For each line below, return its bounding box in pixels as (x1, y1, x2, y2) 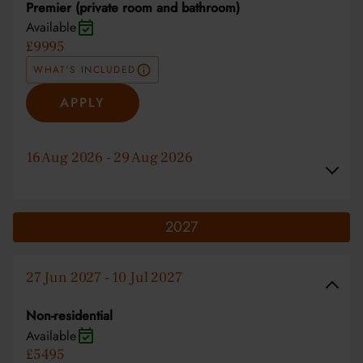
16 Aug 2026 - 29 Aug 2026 (26, 148, 193, 168)
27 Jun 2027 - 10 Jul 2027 (26, 268, 182, 288)
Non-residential (26, 306, 113, 326)
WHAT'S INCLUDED (33, 62, 136, 77)
